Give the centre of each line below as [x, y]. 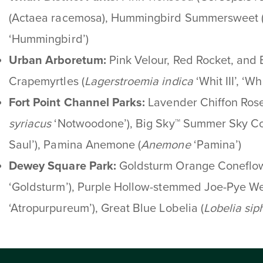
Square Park [79, 166]
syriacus [30, 124]
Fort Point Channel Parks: [77, 102]
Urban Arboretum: [58, 60]
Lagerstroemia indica [140, 81]
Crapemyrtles [44, 81]
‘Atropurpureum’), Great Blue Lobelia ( [106, 208]
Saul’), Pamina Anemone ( [75, 145]
